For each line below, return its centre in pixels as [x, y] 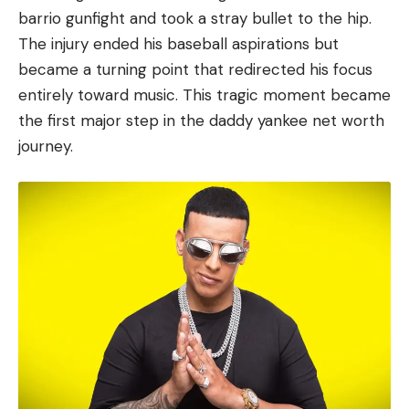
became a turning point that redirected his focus [195, 69]
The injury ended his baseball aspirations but [178, 43]
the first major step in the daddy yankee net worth [201, 120]
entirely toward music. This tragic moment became [204, 94]
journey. [46, 146]
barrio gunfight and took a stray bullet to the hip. [195, 18]
